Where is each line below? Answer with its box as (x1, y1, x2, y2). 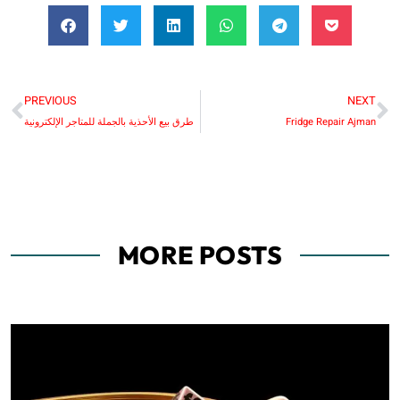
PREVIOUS (24, 92, 77, 109)
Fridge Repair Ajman (286, 113, 376, 129)
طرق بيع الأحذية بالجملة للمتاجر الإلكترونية (24, 113, 194, 129)
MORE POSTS (118, 238, 282, 271)
